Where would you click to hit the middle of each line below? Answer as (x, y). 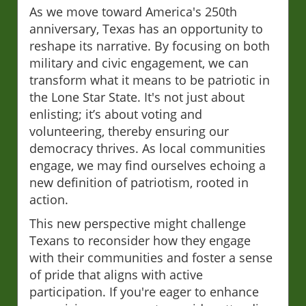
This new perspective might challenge (138, 223)
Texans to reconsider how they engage (140, 240)
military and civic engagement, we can (139, 62)
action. (49, 199)
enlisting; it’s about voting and (116, 114)
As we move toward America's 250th (133, 11)
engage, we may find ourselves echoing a (148, 165)
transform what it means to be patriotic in (150, 80)
